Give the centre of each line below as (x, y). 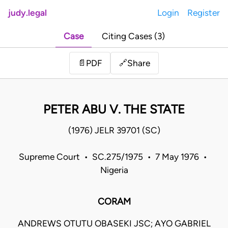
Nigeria (114, 170)
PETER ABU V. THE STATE (114, 109)
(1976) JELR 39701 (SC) (114, 131)
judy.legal (27, 13)
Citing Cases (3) (133, 36)
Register (204, 13)
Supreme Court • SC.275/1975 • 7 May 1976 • (114, 157)
